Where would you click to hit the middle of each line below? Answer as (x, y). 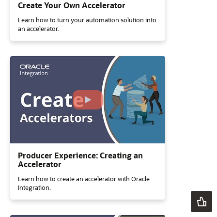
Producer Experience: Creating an (80, 155)
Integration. (34, 187)
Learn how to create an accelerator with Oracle (84, 178)
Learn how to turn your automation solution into (87, 20)
